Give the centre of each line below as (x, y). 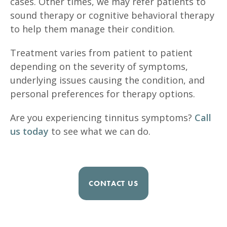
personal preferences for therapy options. (103, 93)
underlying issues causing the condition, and (107, 80)
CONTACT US (113, 183)
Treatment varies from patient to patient (101, 52)
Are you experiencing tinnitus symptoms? (102, 117)
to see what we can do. (101, 131)
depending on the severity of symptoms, (99, 66)
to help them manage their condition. (92, 29)
